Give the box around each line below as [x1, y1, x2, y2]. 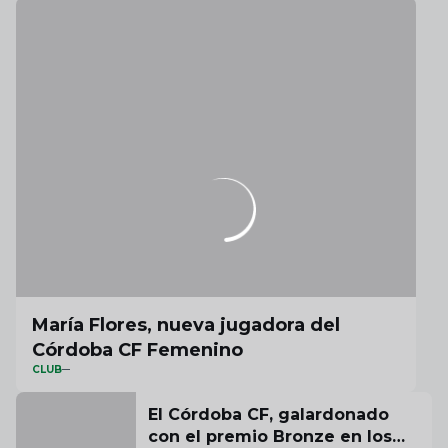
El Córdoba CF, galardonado [148, 405, 389, 424]
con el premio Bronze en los [148, 427, 392, 446]
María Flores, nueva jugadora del [32, 314, 340, 336]
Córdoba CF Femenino [32, 339, 243, 361]
